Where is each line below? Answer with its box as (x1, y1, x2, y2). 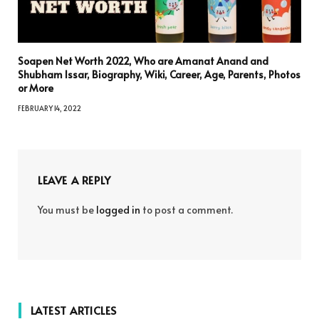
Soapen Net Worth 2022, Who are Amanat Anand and (18, 53, 268, 68)
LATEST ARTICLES (31, 302, 117, 318)
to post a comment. (140, 202, 233, 216)
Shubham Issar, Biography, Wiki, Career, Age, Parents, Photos (18, 67, 300, 81)
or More (18, 80, 53, 95)
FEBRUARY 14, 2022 (18, 103, 81, 113)
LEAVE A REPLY (38, 172, 111, 187)
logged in (96, 202, 140, 216)
